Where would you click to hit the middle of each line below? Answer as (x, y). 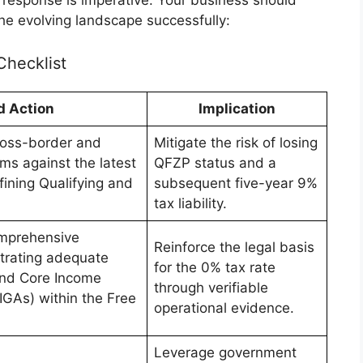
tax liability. (190, 204)
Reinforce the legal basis (234, 248)
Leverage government (225, 353)
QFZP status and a (215, 163)
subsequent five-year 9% (236, 184)
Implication (237, 109)
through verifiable (211, 288)
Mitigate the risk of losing (236, 143)
